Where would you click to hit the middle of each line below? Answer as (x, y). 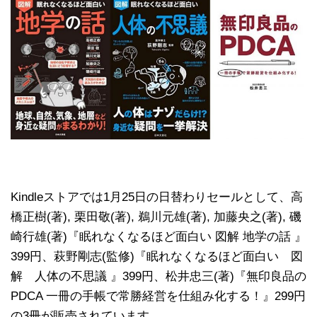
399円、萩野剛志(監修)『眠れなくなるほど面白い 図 (157, 256)
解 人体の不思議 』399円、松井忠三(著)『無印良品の (158, 276)
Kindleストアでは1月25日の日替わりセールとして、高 (157, 197)
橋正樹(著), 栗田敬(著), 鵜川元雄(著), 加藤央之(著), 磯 (156, 217)
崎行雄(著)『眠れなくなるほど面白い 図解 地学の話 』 (158, 236)
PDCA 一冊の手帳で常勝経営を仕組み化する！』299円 (158, 296)
